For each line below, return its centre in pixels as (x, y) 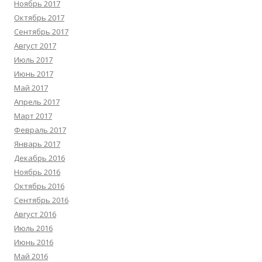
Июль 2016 (33, 228)
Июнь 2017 (34, 74)
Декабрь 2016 (39, 158)
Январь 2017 (37, 144)
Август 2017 (35, 46)
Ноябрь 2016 (37, 172)
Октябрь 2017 (39, 18)
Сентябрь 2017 (41, 32)
